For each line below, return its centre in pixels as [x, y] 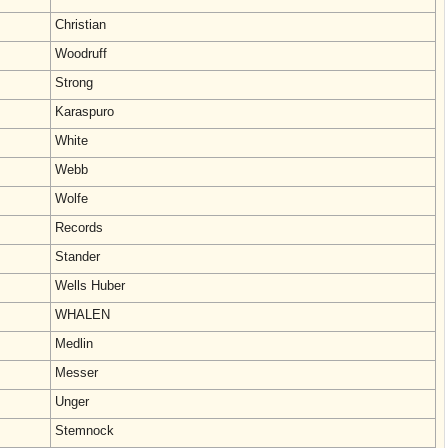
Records [79, 227]
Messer [76, 372]
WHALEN [82, 314]
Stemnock [84, 430]
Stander [77, 256]
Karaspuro [84, 111]
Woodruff [81, 53]
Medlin [74, 343]
